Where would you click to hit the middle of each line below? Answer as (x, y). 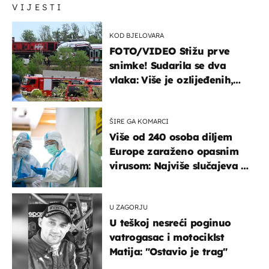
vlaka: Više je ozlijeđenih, (171, 80)
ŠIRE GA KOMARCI (139, 121)
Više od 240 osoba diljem (171, 137)
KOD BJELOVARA (137, 35)
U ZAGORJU (128, 207)
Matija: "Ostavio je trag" (168, 251)
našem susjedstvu (152, 180)
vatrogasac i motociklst (167, 237)
